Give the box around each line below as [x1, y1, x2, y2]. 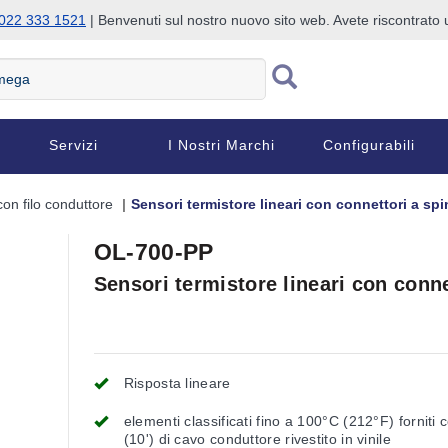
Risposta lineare [123, 375, 231, 391]
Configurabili [322, 137, 415, 153]
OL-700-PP [93, 239, 214, 265]
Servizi [49, 137, 99, 153]
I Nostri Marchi [168, 137, 276, 153]
